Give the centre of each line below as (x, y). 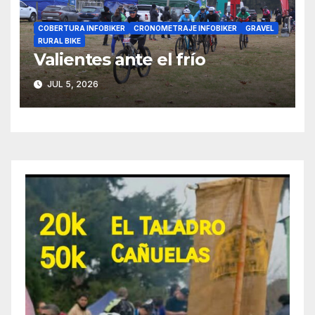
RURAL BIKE (59, 41)
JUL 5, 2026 (71, 84)
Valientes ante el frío (119, 60)
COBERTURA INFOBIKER (81, 28)
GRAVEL (259, 28)
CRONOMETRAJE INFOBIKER (185, 28)
